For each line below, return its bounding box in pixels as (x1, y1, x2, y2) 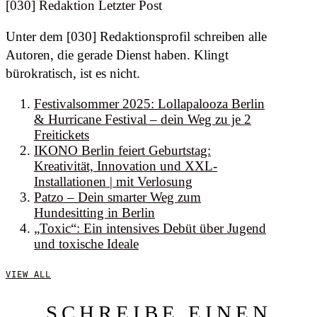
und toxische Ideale (34, 236, 139, 251)
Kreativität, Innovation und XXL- (34, 158, 217, 173)
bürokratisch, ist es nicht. (6, 65, 140, 81)
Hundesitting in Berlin (34, 204, 155, 220)
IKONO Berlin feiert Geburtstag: (34, 142, 211, 158)
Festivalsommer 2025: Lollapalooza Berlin (34, 96, 265, 111)
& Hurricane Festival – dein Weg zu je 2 (34, 111, 251, 127)
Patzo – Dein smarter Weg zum (34, 189, 201, 204)
